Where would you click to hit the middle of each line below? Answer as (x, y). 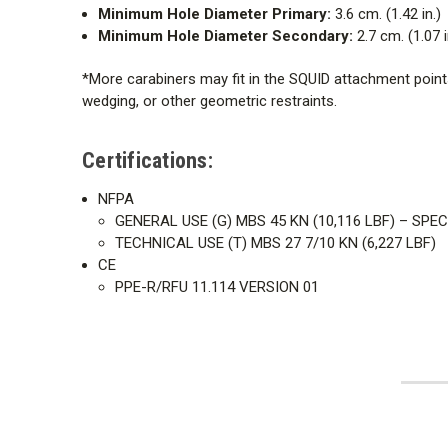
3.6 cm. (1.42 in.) (386, 13)
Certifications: (147, 160)
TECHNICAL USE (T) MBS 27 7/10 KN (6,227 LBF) (275, 242)
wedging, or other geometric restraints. (209, 100)
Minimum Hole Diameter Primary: (215, 13)
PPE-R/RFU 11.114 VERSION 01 (216, 286)
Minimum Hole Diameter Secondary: (226, 35)
